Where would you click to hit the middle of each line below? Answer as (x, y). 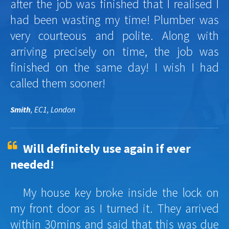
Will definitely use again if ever (107, 148)
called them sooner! (58, 83)
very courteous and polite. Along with (114, 35)
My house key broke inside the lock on (121, 192)
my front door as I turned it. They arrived (114, 208)
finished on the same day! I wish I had (114, 67)
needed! (32, 164)
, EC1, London (53, 109)
